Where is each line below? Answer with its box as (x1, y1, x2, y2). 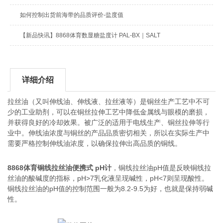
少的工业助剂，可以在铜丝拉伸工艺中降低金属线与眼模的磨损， (7, 108, 210, 116)
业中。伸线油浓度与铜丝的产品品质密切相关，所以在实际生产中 (7, 128, 210, 137)
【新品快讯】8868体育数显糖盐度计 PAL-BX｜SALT (19, 32, 160, 39)
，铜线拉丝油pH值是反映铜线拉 (111, 163, 212, 172)
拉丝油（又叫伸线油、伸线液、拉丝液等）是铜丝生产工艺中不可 (7, 97, 210, 106)
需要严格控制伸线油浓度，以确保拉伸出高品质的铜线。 (7, 139, 182, 147)
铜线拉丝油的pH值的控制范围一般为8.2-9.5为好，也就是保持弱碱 (7, 184, 214, 193)
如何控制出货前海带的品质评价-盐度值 (19, 11, 123, 19)
